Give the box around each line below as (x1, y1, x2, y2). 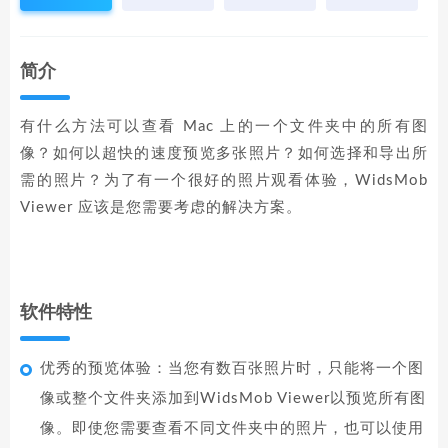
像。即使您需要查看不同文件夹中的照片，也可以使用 (40, 421, 424, 436)
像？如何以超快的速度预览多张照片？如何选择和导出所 (20, 146, 428, 161)
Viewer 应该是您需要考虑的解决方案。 (20, 200, 302, 215)
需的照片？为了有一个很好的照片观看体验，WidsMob (20, 173, 428, 188)
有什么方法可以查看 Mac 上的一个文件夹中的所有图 (20, 119, 428, 134)
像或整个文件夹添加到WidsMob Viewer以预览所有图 (40, 391, 426, 406)
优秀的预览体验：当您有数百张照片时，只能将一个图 (40, 361, 424, 376)
